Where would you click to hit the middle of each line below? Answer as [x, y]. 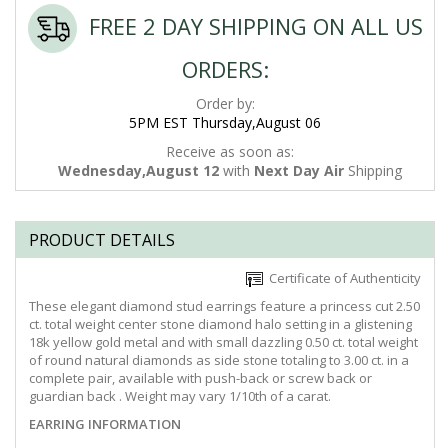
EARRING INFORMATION [105, 424]
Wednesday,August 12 [138, 171]
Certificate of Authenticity [342, 278]
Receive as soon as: [230, 152]
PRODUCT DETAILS [102, 240]
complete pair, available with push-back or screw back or [200, 378]
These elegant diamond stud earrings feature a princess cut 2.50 [224, 306]
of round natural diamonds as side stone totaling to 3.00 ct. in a [219, 360]
